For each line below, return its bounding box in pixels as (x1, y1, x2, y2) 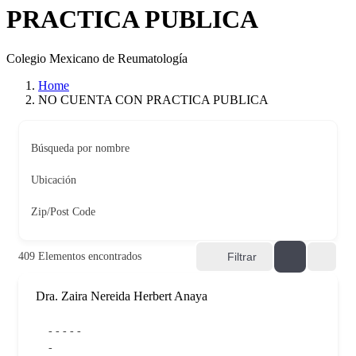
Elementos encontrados (35, 250, 141, 262)
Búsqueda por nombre (31, 141, 130, 154)
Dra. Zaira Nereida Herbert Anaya (36, 288, 207, 303)
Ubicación (31, 173, 76, 186)
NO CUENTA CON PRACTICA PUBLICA (38, 92, 269, 106)
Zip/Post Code (31, 205, 95, 218)
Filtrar (227, 250, 257, 263)
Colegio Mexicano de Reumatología (6, 51, 188, 65)
